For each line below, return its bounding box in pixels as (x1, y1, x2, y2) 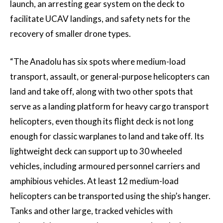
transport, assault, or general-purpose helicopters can (10, 71, 210, 82)
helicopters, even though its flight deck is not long (10, 116, 194, 127)
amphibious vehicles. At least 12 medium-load (10, 176, 179, 187)
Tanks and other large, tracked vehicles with (10, 206, 173, 217)
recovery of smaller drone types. (10, 28, 131, 39)
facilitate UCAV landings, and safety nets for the (10, 13, 190, 24)
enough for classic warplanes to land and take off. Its (10, 131, 204, 142)
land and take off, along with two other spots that (10, 86, 193, 97)
